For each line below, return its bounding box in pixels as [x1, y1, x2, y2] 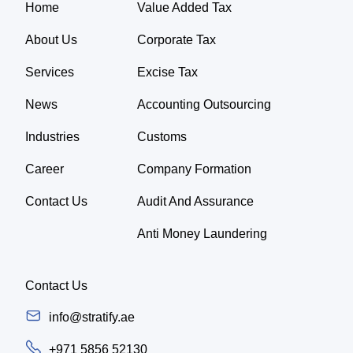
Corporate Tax [137, 32, 217, 46]
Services [25, 65, 75, 79]
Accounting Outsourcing [137, 97, 272, 111]
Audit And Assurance [137, 194, 255, 208]
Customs [137, 129, 188, 143]
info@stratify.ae [49, 310, 136, 324]
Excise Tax [137, 65, 199, 79]
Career [25, 162, 65, 176]
